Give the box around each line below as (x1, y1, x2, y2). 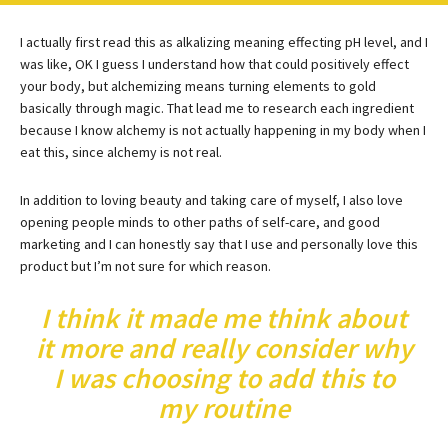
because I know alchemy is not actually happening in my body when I (20, 121, 426, 140)
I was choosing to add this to (53, 360, 395, 397)
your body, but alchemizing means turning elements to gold (20, 77, 376, 96)
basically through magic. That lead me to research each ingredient (20, 99, 414, 118)
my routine (158, 390, 290, 427)
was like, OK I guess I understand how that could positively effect (20, 55, 409, 74)
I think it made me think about (41, 300, 407, 337)
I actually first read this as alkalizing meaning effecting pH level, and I (20, 33, 428, 52)
